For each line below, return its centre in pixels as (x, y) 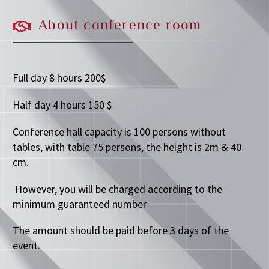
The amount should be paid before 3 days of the (121, 231)
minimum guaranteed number (80, 204)
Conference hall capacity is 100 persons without (119, 131)
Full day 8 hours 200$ (59, 78)
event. (26, 246)
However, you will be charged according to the (117, 189)
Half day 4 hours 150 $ (62, 105)
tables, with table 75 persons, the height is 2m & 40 (127, 147)
